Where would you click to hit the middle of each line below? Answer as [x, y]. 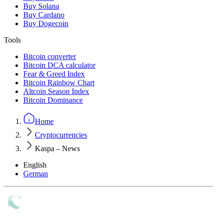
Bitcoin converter [50, 56]
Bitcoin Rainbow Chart [59, 82]
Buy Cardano [44, 15]
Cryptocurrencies [61, 135]
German [36, 173]
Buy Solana [41, 6]
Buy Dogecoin [46, 23]
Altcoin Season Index [56, 91]
